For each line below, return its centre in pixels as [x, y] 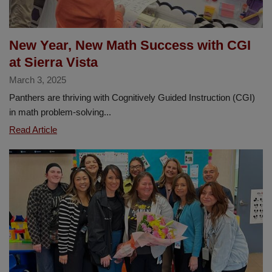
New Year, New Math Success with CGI [130, 45]
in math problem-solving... [60, 112]
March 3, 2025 [38, 80]
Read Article [33, 129]
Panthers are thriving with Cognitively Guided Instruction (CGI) [132, 97]
